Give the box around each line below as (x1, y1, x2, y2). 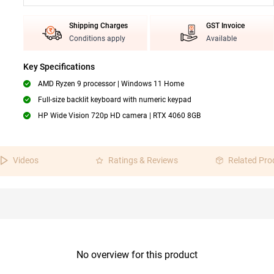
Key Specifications (23, 62, 95, 72)
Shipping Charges (69, 21, 128, 30)
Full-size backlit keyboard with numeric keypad (37, 95, 191, 104)
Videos (13, 155, 39, 165)
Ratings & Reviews (108, 155, 178, 165)
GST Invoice (206, 21, 245, 30)
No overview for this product (76, 249, 198, 261)
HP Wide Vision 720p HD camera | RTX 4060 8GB (37, 111, 201, 120)
